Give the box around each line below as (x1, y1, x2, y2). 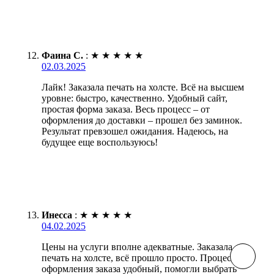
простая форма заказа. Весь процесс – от (42, 103, 210, 114)
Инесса (42, 209, 72, 220)
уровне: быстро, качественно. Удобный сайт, (42, 92, 228, 103)
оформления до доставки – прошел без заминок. (42, 114, 242, 125)
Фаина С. (42, 50, 83, 61)
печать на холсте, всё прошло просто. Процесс (42, 252, 235, 263)
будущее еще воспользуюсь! (42, 136, 158, 147)
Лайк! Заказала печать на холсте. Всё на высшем (42, 81, 244, 92)
